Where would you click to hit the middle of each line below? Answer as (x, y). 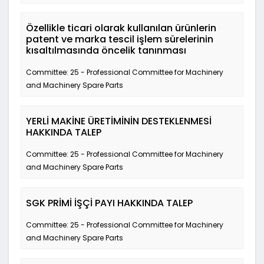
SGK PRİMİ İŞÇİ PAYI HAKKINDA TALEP (109, 203)
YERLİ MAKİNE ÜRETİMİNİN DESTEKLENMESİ (119, 121)
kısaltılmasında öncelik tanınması (106, 50)
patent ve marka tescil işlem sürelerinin (120, 39)
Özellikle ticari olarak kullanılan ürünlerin (121, 28)
